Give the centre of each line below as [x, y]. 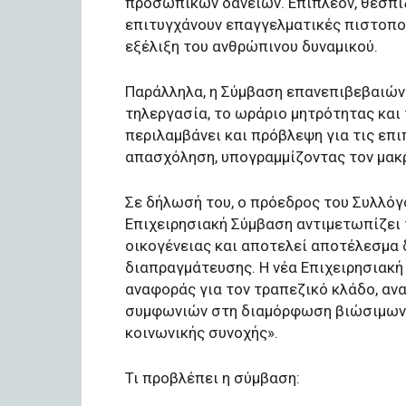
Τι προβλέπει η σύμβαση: [213, 377]
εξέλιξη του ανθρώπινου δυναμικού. [251, 46]
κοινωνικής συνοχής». [202, 332]
